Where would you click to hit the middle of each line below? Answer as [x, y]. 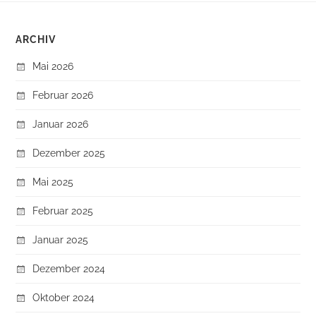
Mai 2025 [53, 181]
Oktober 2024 [64, 297]
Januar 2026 [61, 123]
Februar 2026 [63, 95]
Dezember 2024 [69, 268]
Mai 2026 [53, 66]
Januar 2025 [61, 239]
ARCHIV [36, 39]
